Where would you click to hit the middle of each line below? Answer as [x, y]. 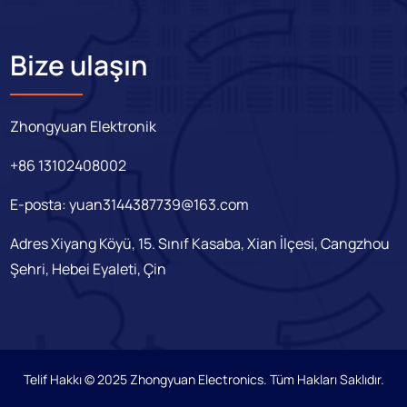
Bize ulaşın [79, 65]
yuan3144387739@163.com [159, 205]
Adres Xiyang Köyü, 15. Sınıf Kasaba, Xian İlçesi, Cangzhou [200, 244]
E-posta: [40, 205]
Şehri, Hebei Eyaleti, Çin [89, 269]
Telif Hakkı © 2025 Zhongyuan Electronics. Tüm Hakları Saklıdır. [203, 380]
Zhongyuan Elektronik [84, 127]
